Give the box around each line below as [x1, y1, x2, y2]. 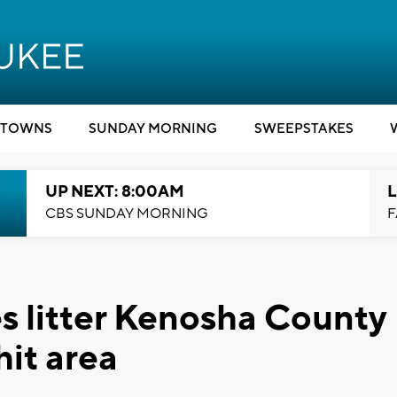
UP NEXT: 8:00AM [44, 182, 184, 202]
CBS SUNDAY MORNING [44, 205, 208, 222]
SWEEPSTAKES [253, 121, 354, 137]
